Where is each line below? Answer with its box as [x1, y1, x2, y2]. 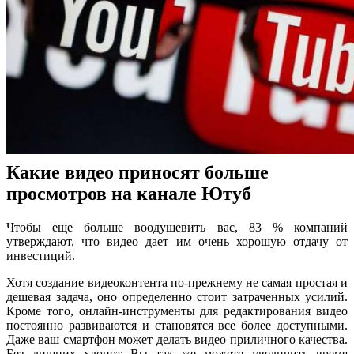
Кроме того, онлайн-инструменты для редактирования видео [6, 304, 348, 318]
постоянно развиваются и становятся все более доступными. [6, 318, 348, 333]
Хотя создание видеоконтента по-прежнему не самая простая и [6, 276, 348, 290]
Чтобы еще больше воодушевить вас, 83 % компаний [6, 220, 348, 235]
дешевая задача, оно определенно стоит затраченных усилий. [6, 290, 348, 304]
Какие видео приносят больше [6, 162, 269, 183]
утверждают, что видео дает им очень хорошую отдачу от [6, 235, 348, 249]
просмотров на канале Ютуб [6, 183, 251, 205]
